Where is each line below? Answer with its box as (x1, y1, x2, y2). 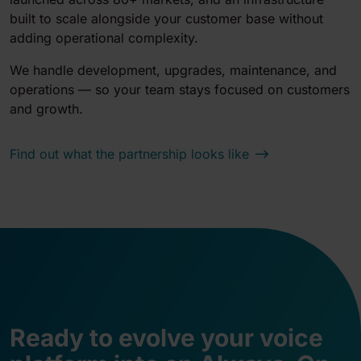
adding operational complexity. (10, 30, 198, 47)
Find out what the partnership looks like (10, 146, 249, 163)
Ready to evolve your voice (10, 323, 323, 353)
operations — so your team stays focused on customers (10, 81, 350, 98)
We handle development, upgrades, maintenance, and (10, 62, 337, 79)
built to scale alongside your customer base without (10, 10, 323, 27)
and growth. (10, 101, 83, 118)
